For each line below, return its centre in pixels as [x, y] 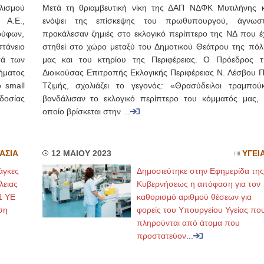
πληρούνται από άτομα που [188, 223]
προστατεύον [161, 236]
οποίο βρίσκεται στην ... [86, 112]
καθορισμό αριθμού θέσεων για [194, 197]
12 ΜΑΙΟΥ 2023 [81, 154]
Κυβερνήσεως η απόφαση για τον [198, 184]
